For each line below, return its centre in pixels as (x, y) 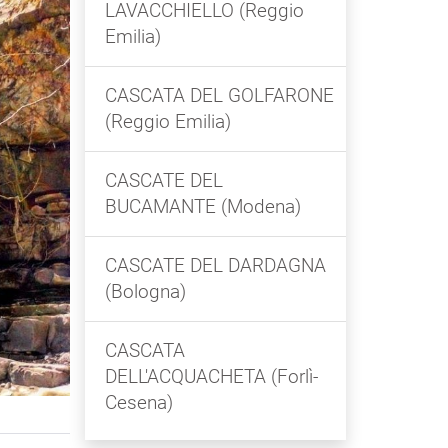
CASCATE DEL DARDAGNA (215, 266)
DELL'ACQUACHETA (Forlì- (211, 377)
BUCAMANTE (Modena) (202, 207)
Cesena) (138, 403)
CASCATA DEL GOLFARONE (219, 96)
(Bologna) (145, 292)
